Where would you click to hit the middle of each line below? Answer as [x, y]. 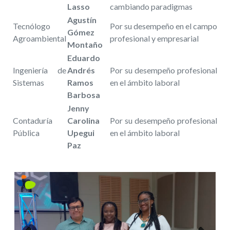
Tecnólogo [32, 26]
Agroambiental [40, 38]
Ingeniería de [40, 70]
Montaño [85, 44]
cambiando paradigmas [151, 6]
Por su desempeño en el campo [164, 26]
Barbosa [84, 94]
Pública [26, 132]
